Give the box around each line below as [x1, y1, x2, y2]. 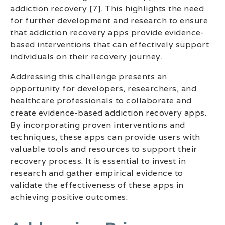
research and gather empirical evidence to [10, 168, 183, 179]
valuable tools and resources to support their [10, 144, 197, 155]
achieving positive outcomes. [10, 192, 128, 203]
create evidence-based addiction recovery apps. [10, 107, 206, 119]
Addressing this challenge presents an [10, 71, 167, 82]
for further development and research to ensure [10, 15, 208, 26]
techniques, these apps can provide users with [10, 132, 200, 143]
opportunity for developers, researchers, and [10, 83, 196, 94]
